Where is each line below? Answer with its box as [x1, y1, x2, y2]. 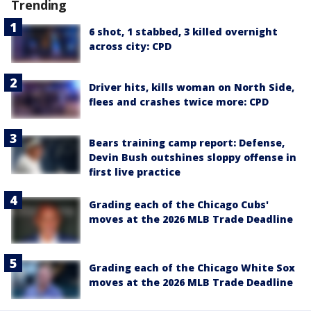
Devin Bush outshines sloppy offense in [89, 151, 296, 165]
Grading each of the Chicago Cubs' [89, 198, 269, 212]
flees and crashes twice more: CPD [89, 94, 269, 108]
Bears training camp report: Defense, [89, 136, 285, 150]
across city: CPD [89, 40, 171, 53]
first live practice [89, 165, 180, 179]
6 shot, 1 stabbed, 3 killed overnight [89, 25, 278, 38]
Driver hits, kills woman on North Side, [89, 80, 294, 94]
